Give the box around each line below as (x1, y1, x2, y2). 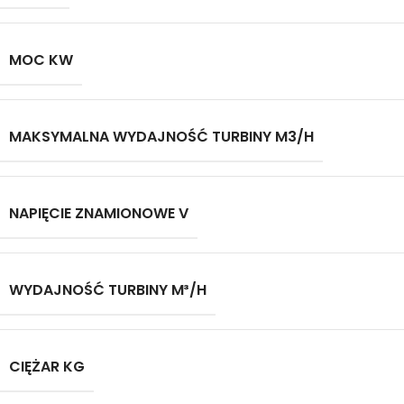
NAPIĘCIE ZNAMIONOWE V (9, 203, 188, 224)
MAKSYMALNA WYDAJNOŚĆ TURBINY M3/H (9, 126, 314, 147)
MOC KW (9, 50, 73, 70)
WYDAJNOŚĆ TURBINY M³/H (9, 280, 207, 300)
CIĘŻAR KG (9, 356, 85, 377)
